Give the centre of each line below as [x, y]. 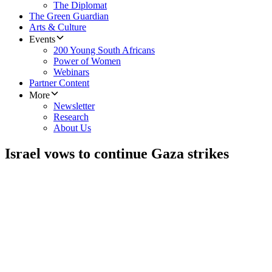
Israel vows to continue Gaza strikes [117, 154]
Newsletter [74, 106]
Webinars [71, 72]
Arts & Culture [58, 27]
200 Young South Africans [104, 50]
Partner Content [59, 83]
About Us [72, 128]
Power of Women [87, 61]
